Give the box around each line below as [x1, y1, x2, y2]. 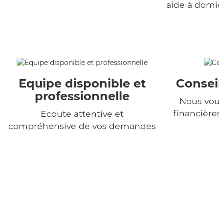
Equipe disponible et [18, 76, 146, 91]
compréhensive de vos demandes [8, 121, 156, 131]
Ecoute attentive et [40, 109, 124, 119]
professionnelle [34, 89, 130, 104]
